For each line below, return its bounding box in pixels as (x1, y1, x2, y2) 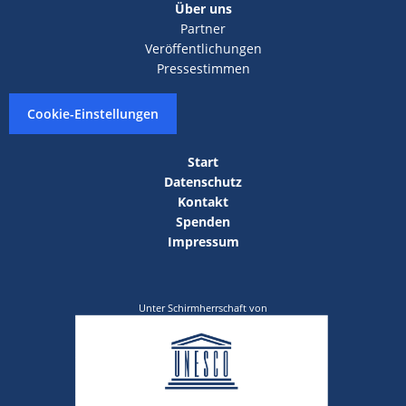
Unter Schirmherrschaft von (139, 300, 267, 314)
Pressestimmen (156, 59, 250, 77)
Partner (180, 19, 226, 37)
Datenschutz (164, 172, 242, 190)
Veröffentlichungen (144, 39, 262, 57)
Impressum (167, 232, 239, 250)
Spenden (176, 212, 230, 230)
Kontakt (178, 192, 228, 210)
